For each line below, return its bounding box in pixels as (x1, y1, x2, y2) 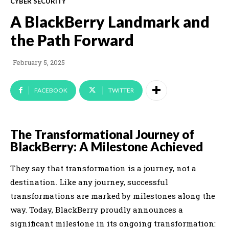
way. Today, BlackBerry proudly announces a (10, 204, 183, 215)
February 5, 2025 (13, 58, 65, 67)
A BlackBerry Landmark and (10, 12, 210, 31)
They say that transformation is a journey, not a (10, 163, 196, 173)
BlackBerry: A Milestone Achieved (10, 139, 203, 154)
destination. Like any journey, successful (10, 176, 168, 187)
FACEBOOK (34, 86, 67, 94)
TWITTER (108, 86, 134, 94)
